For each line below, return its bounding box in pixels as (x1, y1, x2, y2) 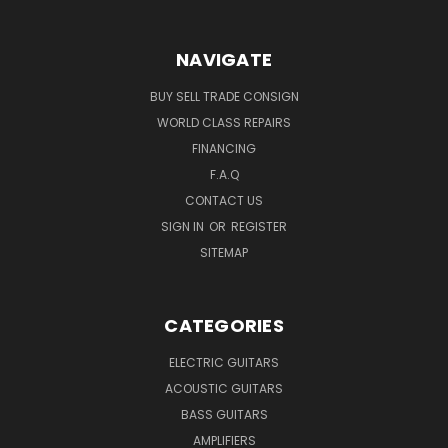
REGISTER (231, 217, 287, 235)
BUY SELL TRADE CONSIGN (149, 87, 299, 105)
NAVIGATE (176, 46, 272, 72)
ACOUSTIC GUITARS (165, 379, 283, 397)
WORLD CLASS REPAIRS (157, 113, 291, 131)
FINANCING (192, 139, 256, 157)
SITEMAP (200, 243, 248, 261)
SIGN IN (161, 217, 207, 235)
